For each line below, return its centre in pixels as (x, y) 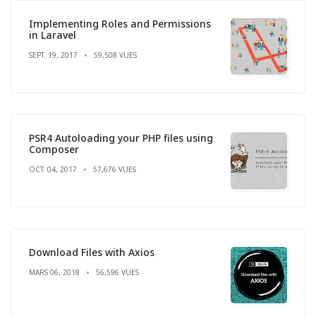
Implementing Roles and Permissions (120, 23)
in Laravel (53, 35)
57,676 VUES (115, 169)
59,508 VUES (115, 55)
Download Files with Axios (92, 252)
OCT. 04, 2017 (53, 169)
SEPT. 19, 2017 (53, 55)
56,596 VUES (117, 272)
